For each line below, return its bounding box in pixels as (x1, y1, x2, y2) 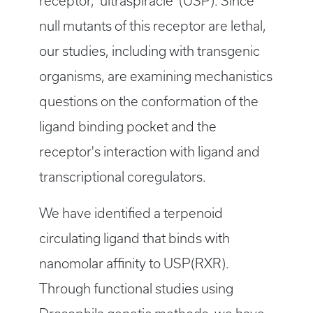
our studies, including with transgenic (39, 44, 260, 59)
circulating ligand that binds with (39, 231, 230, 246)
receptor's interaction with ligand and (39, 145, 260, 159)
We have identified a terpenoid (39, 206, 223, 221)
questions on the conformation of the (39, 94, 259, 109)
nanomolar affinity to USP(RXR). (39, 256, 229, 271)
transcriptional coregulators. (39, 170, 206, 184)
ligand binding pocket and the (39, 119, 217, 134)
